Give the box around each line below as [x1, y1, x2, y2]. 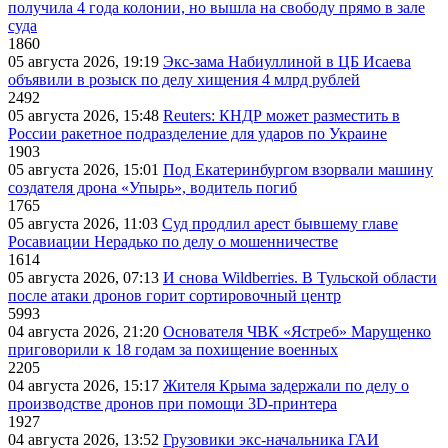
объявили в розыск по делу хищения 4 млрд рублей [8, 71, 360, 89]
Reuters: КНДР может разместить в [163, 107, 400, 125]
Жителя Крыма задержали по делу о [163, 377, 409, 395]
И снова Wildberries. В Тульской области [163, 269, 437, 287]
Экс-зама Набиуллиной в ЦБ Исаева [163, 53, 411, 71]
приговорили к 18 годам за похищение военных [8, 341, 338, 359]
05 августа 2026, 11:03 [8, 215, 162, 233]
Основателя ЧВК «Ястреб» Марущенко [163, 323, 431, 341]
